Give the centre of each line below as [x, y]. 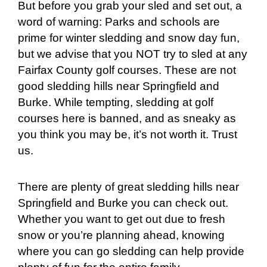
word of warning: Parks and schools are [119, 22]
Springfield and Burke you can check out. [123, 203]
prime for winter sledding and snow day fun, [129, 38]
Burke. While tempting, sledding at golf [116, 103]
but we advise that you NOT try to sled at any [133, 54]
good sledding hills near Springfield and [119, 86]
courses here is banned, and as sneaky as [127, 119]
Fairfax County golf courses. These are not [127, 70]
